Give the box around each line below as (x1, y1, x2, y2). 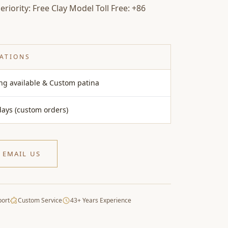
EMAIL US (2, 149, 41, 158)
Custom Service (18, 196, 62, 205)
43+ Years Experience (70, 196, 131, 205)
